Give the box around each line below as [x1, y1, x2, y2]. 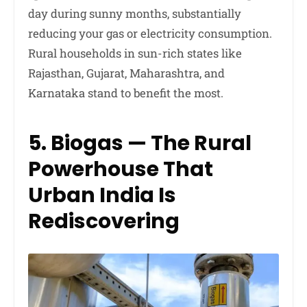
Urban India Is [28, 180, 176, 210]
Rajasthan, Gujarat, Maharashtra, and [28, 64, 225, 81]
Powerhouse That [28, 154, 213, 184]
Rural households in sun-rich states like [28, 45, 242, 61]
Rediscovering [28, 206, 180, 236]
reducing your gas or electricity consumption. [28, 25, 272, 41]
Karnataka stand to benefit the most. [28, 84, 223, 101]
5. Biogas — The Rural [28, 128, 251, 158]
